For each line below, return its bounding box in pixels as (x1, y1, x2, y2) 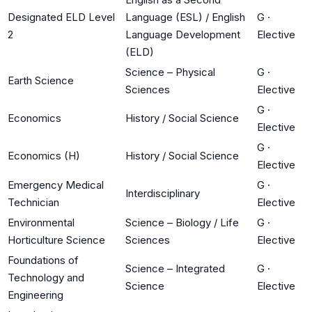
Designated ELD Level (8, 10, 115, 24)
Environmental (8, 215, 75, 229)
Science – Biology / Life (125, 215, 239, 229)
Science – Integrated (125, 261, 225, 275)
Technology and (8, 270, 84, 284)
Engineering (8, 288, 63, 302)
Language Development (125, 27, 240, 41)
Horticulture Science (8, 233, 105, 247)
